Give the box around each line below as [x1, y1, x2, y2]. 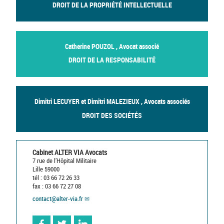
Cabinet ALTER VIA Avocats [32, 147, 107, 157]
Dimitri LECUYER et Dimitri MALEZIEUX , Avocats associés [34, 96, 190, 106]
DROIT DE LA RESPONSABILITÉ [68, 55, 155, 65]
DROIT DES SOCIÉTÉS [82, 110, 142, 120]
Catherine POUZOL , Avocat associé [65, 41, 159, 51]
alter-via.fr [56, 194, 83, 203]
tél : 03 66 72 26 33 [32, 173, 79, 182]
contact [32, 194, 51, 203]
